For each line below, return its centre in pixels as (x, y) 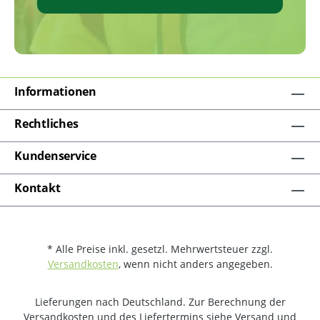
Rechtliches (46, 124)
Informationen (55, 91)
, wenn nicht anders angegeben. (195, 264)
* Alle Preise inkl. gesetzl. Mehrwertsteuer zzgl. (160, 249)
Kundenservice (55, 156)
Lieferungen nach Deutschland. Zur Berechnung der (160, 302)
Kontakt (37, 188)
